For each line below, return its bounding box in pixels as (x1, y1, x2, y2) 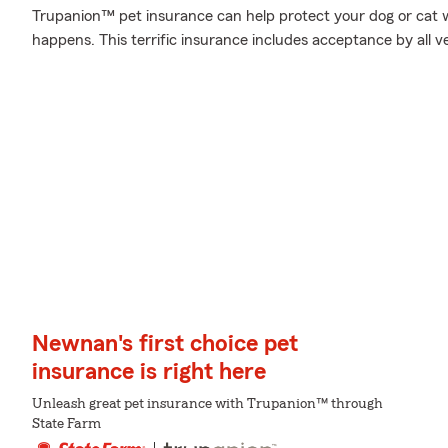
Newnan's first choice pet (32, 332, 298, 357)
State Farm (32, 417, 101, 432)
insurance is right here (32, 360, 266, 385)
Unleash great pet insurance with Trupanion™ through (32, 397, 383, 412)
